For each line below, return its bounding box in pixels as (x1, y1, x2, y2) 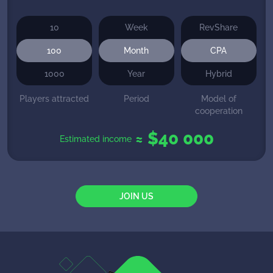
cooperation (194, 105, 243, 116)
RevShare (199, 22, 238, 32)
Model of (200, 93, 236, 104)
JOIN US (119, 191, 154, 201)
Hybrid (205, 68, 232, 79)
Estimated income (59, 133, 132, 144)
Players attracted (19, 93, 90, 104)
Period (123, 93, 149, 104)
